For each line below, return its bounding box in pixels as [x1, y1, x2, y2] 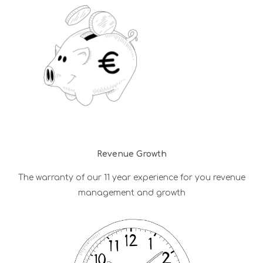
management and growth [77, 188, 186, 197]
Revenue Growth [96, 149, 167, 159]
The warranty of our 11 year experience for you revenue [18, 173, 245, 182]
